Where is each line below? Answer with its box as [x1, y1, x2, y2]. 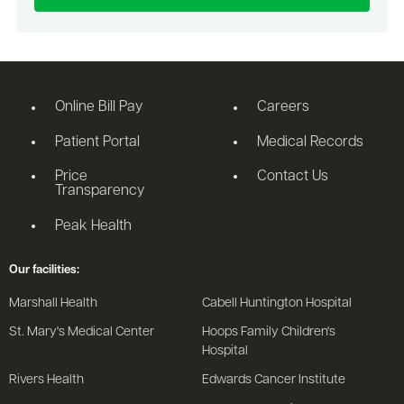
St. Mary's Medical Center [9, 326, 154, 340]
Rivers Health [9, 373, 84, 388]
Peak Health [55, 218, 133, 234]
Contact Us [257, 170, 329, 185]
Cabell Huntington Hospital [202, 297, 352, 311]
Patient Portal [55, 134, 141, 150]
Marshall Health [9, 297, 97, 311]
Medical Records [257, 134, 364, 150]
